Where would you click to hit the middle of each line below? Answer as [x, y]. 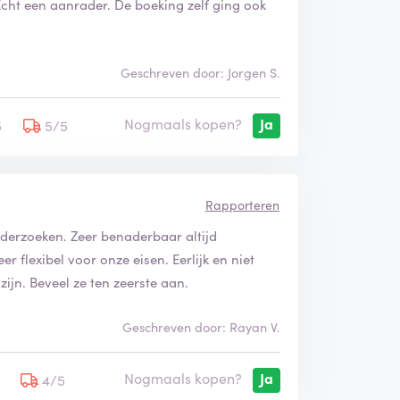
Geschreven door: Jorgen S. [200, 72]
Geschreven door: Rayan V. [201, 326]
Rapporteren [242, 204]
